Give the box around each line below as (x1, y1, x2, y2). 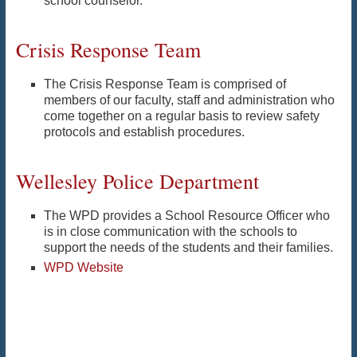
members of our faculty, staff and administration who (43, 93, 335, 108)
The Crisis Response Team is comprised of (43, 77, 286, 92)
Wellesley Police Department (15, 167, 259, 195)
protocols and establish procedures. (43, 125, 245, 139)
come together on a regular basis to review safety (43, 109, 320, 124)
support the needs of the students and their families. (43, 241, 333, 255)
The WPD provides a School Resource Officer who (43, 209, 330, 223)
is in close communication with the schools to (43, 225, 297, 239)
